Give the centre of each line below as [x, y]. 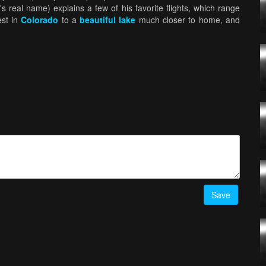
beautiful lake [108, 20]
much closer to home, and [188, 20]
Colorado [40, 20]
